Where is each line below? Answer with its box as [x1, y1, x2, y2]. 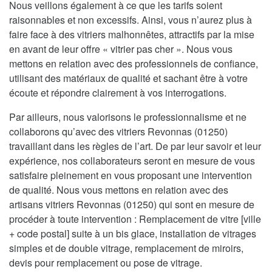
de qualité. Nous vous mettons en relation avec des [9, 183, 228, 197]
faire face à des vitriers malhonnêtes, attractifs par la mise [9, 27, 254, 42]
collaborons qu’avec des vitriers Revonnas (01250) [9, 124, 228, 139]
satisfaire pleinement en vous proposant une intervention [9, 168, 252, 183]
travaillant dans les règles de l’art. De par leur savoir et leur [9, 139, 261, 154]
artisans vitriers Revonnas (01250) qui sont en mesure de [9, 197, 254, 212]
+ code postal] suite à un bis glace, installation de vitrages [9, 226, 256, 241]
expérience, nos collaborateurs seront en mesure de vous [9, 154, 255, 168]
